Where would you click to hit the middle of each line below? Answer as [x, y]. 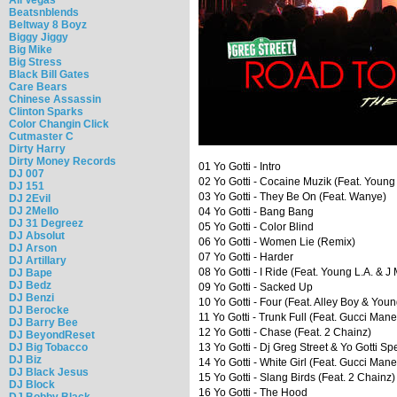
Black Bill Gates [49, 74]
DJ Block [32, 384]
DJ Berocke [39, 310]
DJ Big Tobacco [48, 347]
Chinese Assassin [55, 99]
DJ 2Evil [30, 198]
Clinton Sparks [46, 111]
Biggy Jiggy [39, 37]
